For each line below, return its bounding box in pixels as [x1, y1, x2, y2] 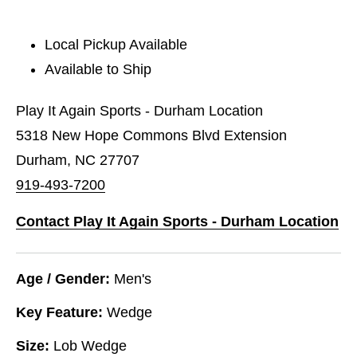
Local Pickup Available [45, 36, 188, 53]
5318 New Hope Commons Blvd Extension [16, 127, 287, 143]
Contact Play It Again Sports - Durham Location [16, 213, 339, 229]
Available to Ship [45, 61, 152, 77]
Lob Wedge [53, 337, 127, 354]
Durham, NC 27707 [16, 151, 139, 168]
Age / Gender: [16, 270, 110, 287]
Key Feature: [16, 304, 103, 320]
